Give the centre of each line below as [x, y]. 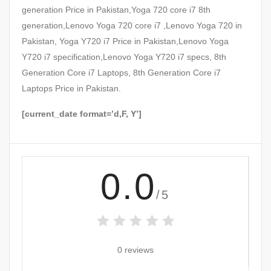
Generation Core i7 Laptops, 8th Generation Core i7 [121, 73]
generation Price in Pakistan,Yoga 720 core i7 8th [116, 10]
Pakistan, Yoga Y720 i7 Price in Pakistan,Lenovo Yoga [125, 41]
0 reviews [135, 250]
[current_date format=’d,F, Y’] [82, 114]
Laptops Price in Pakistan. [71, 89]
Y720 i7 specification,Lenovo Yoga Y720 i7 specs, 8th [124, 57]
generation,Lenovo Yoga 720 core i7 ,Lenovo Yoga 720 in [132, 26]
